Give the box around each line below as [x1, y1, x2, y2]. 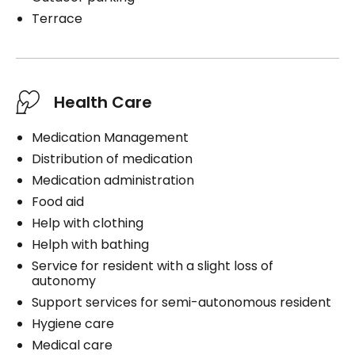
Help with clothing [32, 214, 143, 233]
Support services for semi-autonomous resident [32, 293, 331, 312]
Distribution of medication [32, 150, 193, 169]
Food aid [32, 193, 84, 212]
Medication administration [32, 171, 194, 190]
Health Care [54, 91, 152, 114]
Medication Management [32, 128, 189, 147]
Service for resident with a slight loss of [32, 257, 273, 276]
